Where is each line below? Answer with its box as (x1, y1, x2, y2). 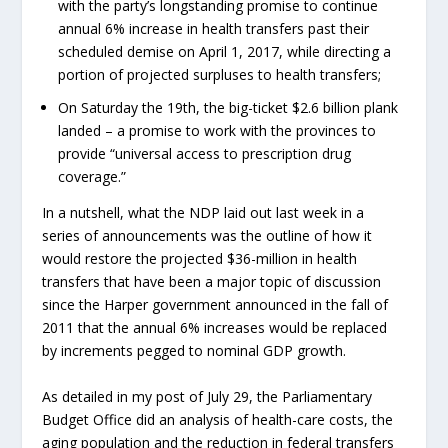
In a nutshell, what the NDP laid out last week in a (42, 203, 365, 223)
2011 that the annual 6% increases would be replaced (42, 318, 388, 338)
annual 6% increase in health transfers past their (58, 18, 370, 38)
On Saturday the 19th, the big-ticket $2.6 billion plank (58, 97, 399, 117)
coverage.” (58, 166, 127, 186)
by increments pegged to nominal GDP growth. (42, 341, 347, 361)
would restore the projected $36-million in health (42, 249, 358, 269)
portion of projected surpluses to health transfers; (58, 64, 382, 84)
